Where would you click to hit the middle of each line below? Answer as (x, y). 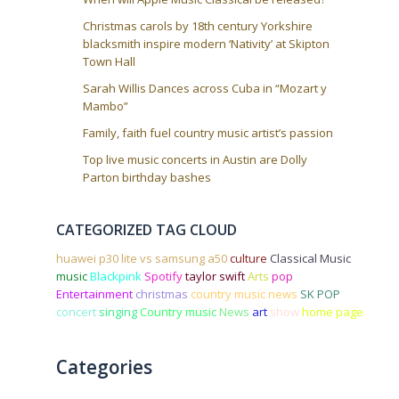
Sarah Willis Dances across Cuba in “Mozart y (205, 88)
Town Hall (110, 61)
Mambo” (106, 106)
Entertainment (95, 293)
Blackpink (116, 276)
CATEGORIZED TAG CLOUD (147, 229)
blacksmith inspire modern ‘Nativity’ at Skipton (207, 43)
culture (249, 258)
